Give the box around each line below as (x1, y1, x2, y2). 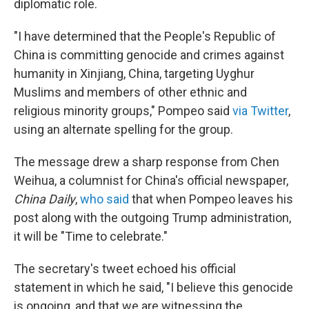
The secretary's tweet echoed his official (14, 261, 236, 276)
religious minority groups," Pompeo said (14, 103, 232, 118)
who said (80, 192, 129, 206)
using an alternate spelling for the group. (14, 122, 233, 137)
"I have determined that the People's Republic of (14, 29, 276, 43)
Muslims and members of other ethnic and (14, 85, 247, 99)
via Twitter (232, 103, 288, 118)
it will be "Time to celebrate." (14, 229, 168, 243)
